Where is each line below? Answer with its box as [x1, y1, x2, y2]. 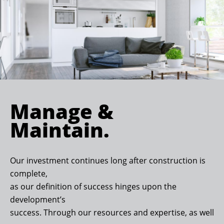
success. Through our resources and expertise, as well [10, 207, 214, 218]
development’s [10, 194, 65, 205]
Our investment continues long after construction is [10, 155, 205, 166]
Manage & [10, 97, 113, 125]
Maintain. [10, 116, 109, 144]
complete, [10, 168, 47, 179]
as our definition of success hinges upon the [10, 181, 176, 192]
